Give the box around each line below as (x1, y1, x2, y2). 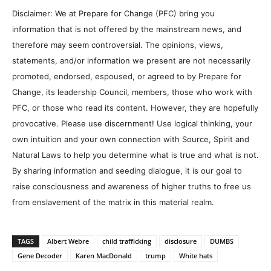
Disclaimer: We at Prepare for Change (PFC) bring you (12, 8, 215, 19)
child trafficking (102, 237, 151, 246)
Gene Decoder (18, 251, 62, 261)
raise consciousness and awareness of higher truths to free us (12, 181, 251, 192)
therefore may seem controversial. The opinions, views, (12, 40, 223, 50)
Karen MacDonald (76, 251, 132, 261)
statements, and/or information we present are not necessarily (12, 56, 250, 66)
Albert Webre (47, 237, 89, 246)
